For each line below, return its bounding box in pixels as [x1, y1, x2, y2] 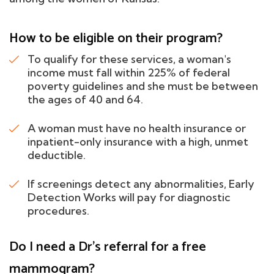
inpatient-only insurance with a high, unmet [28, 134, 248, 149]
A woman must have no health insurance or [28, 120, 246, 135]
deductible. [28, 147, 86, 162]
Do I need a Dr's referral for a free [9, 235, 206, 258]
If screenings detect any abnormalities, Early [28, 176, 254, 191]
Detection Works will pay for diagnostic [28, 190, 231, 204]
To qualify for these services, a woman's [28, 51, 231, 66]
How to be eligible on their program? [9, 27, 223, 50]
